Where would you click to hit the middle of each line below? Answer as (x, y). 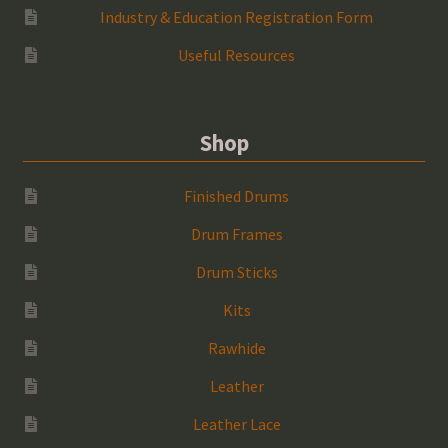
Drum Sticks (236, 271)
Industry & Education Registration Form (237, 16)
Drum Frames (236, 233)
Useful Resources (237, 54)
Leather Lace (236, 423)
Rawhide (236, 347)
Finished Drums (237, 195)
